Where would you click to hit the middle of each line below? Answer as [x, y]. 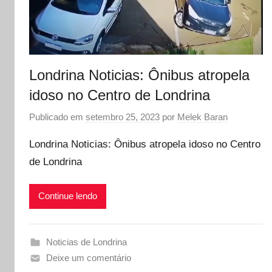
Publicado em [57, 117]
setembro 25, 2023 [123, 117]
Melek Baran [202, 117]
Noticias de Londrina [86, 242]
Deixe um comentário [88, 257]
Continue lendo [68, 196]
